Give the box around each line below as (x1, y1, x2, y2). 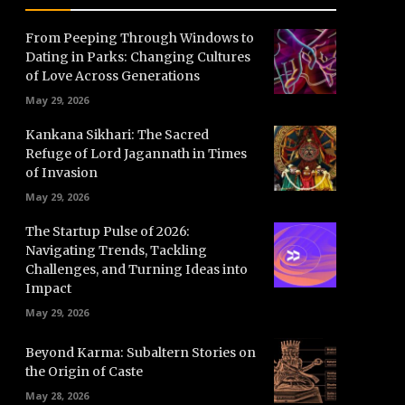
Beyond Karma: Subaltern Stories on (25, 344, 256, 361)
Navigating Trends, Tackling (25, 242, 207, 259)
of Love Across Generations (25, 68, 200, 84)
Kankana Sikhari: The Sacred (25, 127, 209, 143)
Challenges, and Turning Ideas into (25, 261, 248, 278)
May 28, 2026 (25, 388, 89, 402)
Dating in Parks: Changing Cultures (25, 49, 250, 65)
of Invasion (25, 165, 98, 181)
